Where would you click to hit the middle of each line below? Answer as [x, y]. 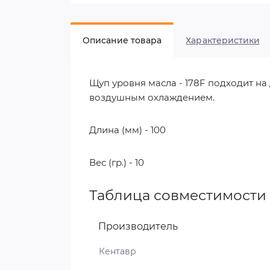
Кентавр [118, 252]
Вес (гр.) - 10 [117, 163]
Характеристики [223, 41]
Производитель [138, 227]
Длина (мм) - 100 [127, 130]
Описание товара [122, 41]
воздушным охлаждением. [152, 98]
